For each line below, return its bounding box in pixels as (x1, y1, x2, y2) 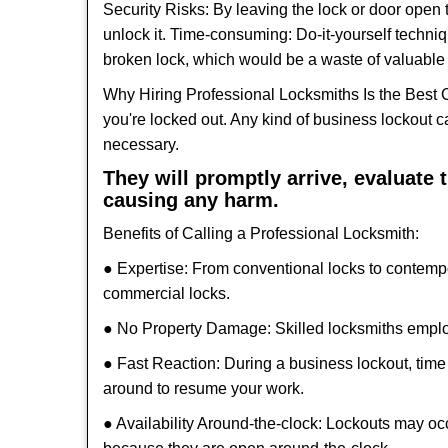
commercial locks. (103, 285, 230, 302)
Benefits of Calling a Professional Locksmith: (103, 225, 419, 242)
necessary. (103, 136, 179, 153)
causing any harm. (103, 189, 279, 211)
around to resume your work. (103, 380, 304, 397)
